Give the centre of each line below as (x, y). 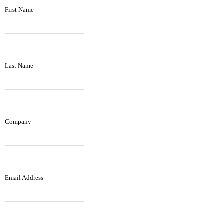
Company (18, 122)
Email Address (24, 178)
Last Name (19, 66)
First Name (19, 10)
